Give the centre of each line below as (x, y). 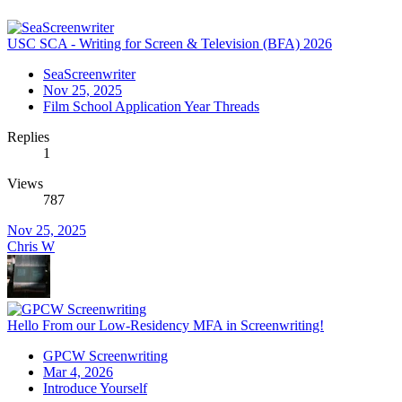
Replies (28, 137)
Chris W (31, 247)
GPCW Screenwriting (105, 356)
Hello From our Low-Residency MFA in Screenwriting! (166, 326)
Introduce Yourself (95, 389)
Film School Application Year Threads (151, 107)
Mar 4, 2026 (78, 372)
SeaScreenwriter (89, 74)
